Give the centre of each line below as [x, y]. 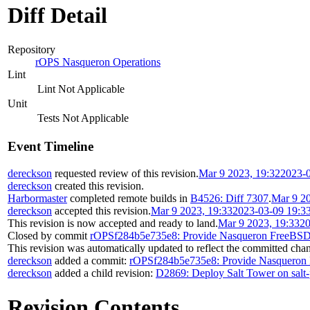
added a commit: [91, 261]
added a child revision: [104, 273]
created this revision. [98, 186]
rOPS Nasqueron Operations [98, 62]
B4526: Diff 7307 [229, 199]
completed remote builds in [129, 199]
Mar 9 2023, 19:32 [239, 174]
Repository [31, 49]
